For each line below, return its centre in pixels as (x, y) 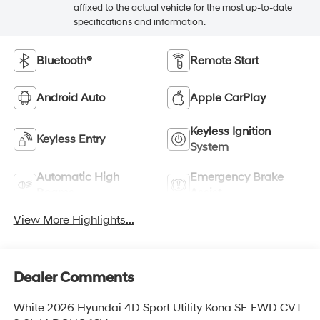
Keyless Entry (70, 140)
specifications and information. (139, 22)
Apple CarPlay (228, 98)
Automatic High (77, 177)
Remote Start (224, 61)
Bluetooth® (64, 61)
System (209, 147)
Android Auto (70, 98)
